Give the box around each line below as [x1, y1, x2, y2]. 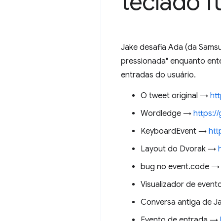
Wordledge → [141, 109, 193, 118]
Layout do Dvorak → [141, 144, 218, 154]
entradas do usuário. [121, 70, 196, 80]
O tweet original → [141, 91, 210, 101]
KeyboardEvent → [141, 126, 209, 136]
